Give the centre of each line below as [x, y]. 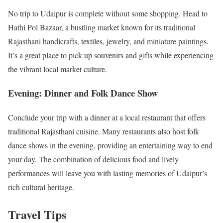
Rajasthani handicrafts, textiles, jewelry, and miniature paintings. [108, 41]
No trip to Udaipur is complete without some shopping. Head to [108, 13]
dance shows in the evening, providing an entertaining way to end [110, 145]
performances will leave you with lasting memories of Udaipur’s [108, 173]
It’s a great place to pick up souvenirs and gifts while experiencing [111, 55]
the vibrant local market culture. [57, 69]
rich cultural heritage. [41, 187]
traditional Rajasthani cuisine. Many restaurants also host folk [104, 131]
